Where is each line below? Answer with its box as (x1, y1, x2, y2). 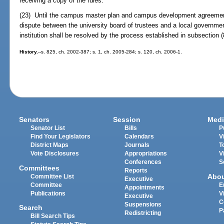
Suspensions (124, 201, 162, 208)
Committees (19, 163, 60, 172)
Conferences (124, 159, 162, 165)
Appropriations (124, 150, 167, 157)
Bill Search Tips (30, 212, 75, 219)
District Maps (30, 142, 69, 148)
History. (19, 48, 38, 54)
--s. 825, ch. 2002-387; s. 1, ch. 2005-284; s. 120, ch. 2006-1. (38, 48, 182, 54)
